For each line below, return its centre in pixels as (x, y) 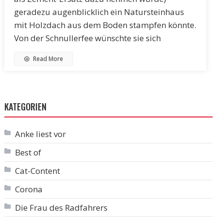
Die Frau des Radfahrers (61, 207)
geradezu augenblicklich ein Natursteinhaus (99, 12)
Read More (47, 59)
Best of (28, 152)
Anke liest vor (40, 134)
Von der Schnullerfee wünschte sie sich (87, 38)
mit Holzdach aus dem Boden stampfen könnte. (105, 25)
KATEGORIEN (25, 106)
